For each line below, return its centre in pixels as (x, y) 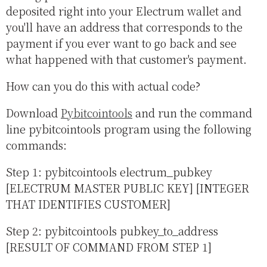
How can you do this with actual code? (103, 86)
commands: (36, 145)
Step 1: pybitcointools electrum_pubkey (109, 172)
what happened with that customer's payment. (126, 59)
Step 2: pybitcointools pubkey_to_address (112, 231)
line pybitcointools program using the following (129, 129)
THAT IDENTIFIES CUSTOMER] (88, 204)
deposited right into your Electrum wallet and (124, 11)
